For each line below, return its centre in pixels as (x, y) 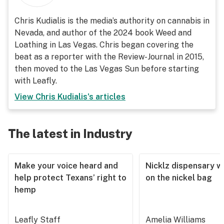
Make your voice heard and (66, 166)
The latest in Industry (70, 133)
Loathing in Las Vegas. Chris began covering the (104, 45)
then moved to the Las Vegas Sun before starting (107, 69)
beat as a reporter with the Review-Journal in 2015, (109, 57)
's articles (106, 97)
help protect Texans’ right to (70, 178)
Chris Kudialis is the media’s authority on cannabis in (112, 21)
